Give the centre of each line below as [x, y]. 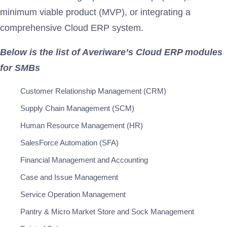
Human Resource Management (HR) [82, 125]
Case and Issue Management [69, 177]
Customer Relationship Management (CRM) [93, 91]
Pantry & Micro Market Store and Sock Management [107, 211]
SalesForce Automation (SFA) [69, 142]
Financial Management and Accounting [84, 160]
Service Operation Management [73, 194]
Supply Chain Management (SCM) [77, 108]
